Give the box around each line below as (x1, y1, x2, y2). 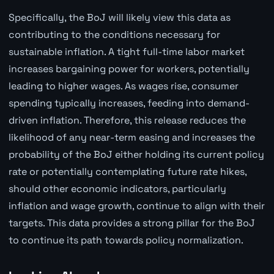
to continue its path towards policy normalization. (8, 234, 243, 247)
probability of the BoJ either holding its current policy (8, 148, 264, 161)
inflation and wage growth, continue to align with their (8, 199, 265, 213)
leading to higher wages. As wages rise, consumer (8, 80, 239, 93)
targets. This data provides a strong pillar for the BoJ (8, 217, 255, 230)
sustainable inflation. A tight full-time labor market (8, 45, 245, 59)
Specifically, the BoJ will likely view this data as (8, 11, 231, 24)
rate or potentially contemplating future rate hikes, (8, 165, 246, 179)
